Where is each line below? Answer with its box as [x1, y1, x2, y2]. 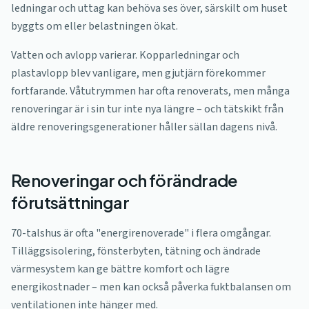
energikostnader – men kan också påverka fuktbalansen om [11, 279, 291, 295]
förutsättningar [11, 192, 129, 212]
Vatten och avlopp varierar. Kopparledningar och [11, 48, 239, 63]
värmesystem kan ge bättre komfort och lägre [11, 261, 230, 277]
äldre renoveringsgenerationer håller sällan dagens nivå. [11, 119, 277, 134]
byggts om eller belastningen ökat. [11, 19, 178, 34]
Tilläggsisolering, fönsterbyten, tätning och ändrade [11, 243, 261, 259]
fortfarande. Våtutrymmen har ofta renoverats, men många [11, 83, 290, 99]
